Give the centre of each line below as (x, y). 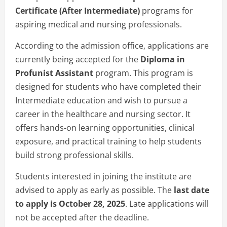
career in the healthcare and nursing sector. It (103, 114)
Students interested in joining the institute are (103, 177)
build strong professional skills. (74, 155)
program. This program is (143, 73)
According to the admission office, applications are (112, 46)
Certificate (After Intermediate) (78, 11)
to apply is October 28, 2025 (70, 204)
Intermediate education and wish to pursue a (101, 101)
